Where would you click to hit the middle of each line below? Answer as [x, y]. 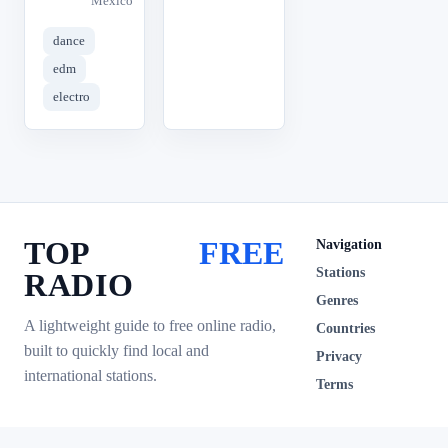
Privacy [339, 356]
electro [71, 96]
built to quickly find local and [116, 350]
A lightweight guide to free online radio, [150, 325]
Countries [345, 328]
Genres [337, 300]
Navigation [349, 244]
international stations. [90, 375]
